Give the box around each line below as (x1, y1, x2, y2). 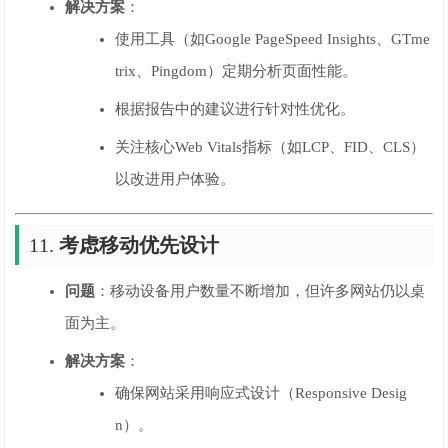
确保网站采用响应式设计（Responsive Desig (115, 385, 408, 401)
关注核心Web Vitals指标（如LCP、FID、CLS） (115, 139, 426, 155)
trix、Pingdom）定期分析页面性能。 (115, 63, 358, 79)
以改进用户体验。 (115, 171, 236, 187)
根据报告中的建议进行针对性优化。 (115, 101, 356, 117)
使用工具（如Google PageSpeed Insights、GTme (115, 31, 431, 47)
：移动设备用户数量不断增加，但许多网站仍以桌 (95, 283, 426, 299)
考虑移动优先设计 (59, 234, 220, 256)
